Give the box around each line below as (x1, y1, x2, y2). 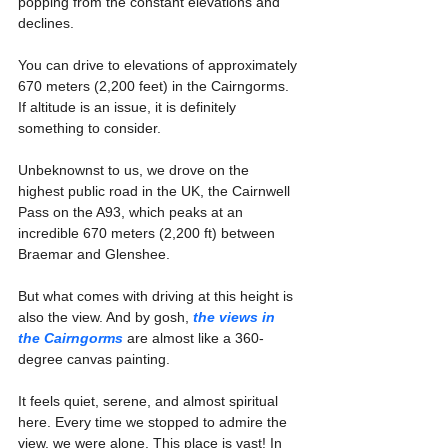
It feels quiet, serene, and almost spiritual (18, 393, 282, 410)
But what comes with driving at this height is (18, 288, 297, 305)
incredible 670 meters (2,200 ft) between (18, 225, 279, 242)
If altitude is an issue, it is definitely (18, 99, 240, 116)
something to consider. (18, 120, 161, 137)
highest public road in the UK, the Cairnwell (18, 183, 294, 200)
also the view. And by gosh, (18, 309, 193, 326)
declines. (18, 15, 78, 32)
